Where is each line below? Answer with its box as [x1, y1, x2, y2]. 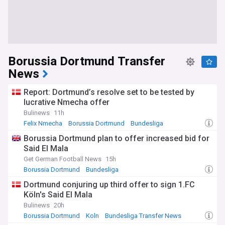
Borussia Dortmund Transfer [8, 53, 165, 70]
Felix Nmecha [24, 120, 62, 127]
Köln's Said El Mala [24, 190, 92, 199]
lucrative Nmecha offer [24, 97, 109, 107]
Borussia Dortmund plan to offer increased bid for [24, 134, 209, 143]
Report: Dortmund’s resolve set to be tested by [24, 87, 194, 97]
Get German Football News [24, 155, 101, 163]
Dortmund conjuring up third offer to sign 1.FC [24, 180, 195, 189]
